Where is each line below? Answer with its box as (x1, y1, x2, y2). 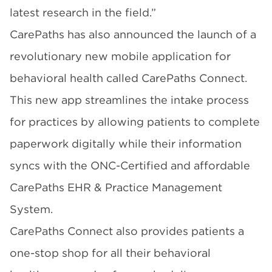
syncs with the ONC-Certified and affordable (10, 160, 250, 171)
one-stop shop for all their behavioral (10, 247, 211, 259)
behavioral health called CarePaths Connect (10, 72, 245, 84)
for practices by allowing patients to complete (10, 116, 260, 127)
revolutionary (10, 50, 85, 62)
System (10, 203, 50, 215)
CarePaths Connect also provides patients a (10, 225, 244, 237)
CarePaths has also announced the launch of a (10, 29, 256, 40)
